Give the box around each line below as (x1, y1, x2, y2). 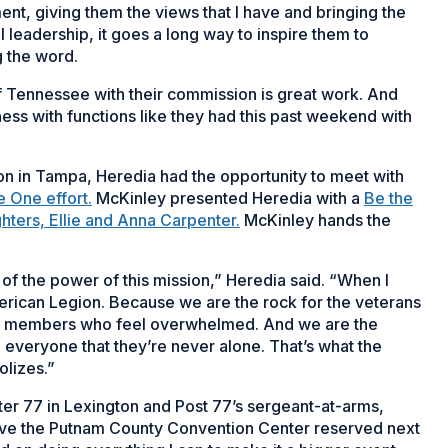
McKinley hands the (240, 209, 391, 230)
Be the (364, 187, 413, 208)
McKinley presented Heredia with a (92, 187, 364, 208)
